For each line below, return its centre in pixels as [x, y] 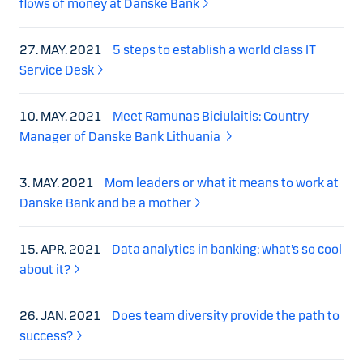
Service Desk [57, 70]
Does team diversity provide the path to [226, 315]
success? [46, 335]
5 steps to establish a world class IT [214, 49]
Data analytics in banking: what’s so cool [227, 249]
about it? [45, 269]
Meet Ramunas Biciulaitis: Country [211, 116]
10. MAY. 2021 [62, 116]
